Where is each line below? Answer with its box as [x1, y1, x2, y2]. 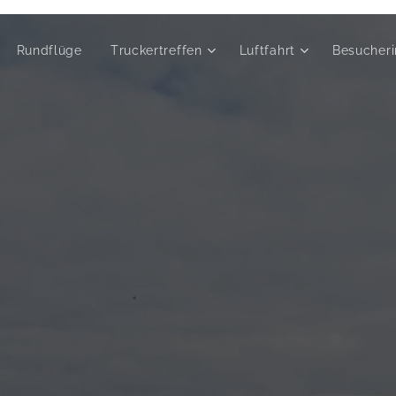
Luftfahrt [239, 43, 295, 57]
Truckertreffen [110, 43, 202, 57]
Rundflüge [16, 43, 82, 57]
